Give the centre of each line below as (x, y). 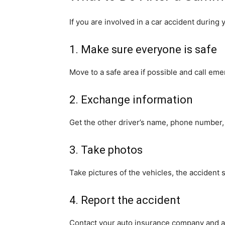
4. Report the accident (125, 200)
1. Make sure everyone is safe (143, 50)
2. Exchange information (131, 100)
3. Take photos (106, 150)
